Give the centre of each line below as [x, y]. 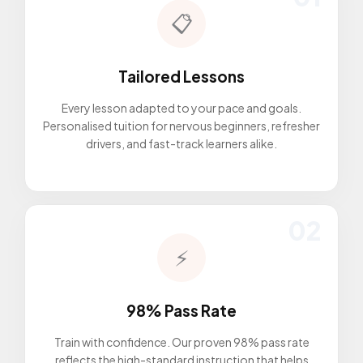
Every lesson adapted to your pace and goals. [181, 108]
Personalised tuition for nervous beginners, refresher [181, 126]
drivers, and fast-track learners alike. [181, 144]
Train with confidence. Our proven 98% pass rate [181, 342]
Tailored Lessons [181, 77]
